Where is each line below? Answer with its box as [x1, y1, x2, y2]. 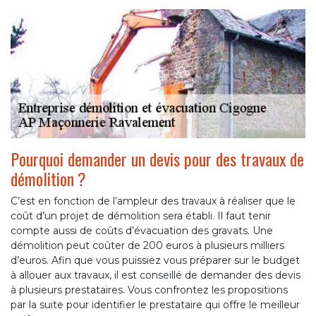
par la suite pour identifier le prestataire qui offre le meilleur [11, 298, 300, 312]
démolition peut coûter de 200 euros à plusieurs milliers [11, 239, 284, 253]
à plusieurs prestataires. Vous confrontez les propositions [11, 284, 288, 297]
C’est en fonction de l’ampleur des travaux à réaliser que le [11, 195, 296, 208]
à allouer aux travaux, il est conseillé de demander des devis [11, 269, 300, 282]
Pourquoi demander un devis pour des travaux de [11, 146, 304, 172]
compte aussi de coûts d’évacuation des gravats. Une [11, 224, 273, 238]
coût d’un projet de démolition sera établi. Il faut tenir [11, 209, 271, 223]
